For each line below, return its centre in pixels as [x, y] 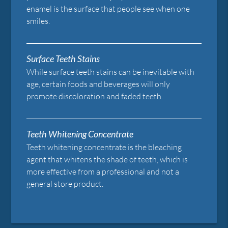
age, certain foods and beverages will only [98, 84]
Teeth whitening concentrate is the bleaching [104, 147]
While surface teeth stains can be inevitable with [111, 72]
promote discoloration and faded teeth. [95, 96]
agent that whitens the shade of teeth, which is [107, 159]
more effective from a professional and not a [103, 171]
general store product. [65, 183]
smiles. [38, 21]
